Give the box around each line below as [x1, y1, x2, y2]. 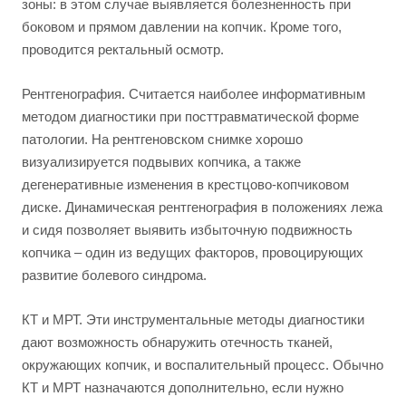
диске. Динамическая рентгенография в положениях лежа [22, 199, 382, 215]
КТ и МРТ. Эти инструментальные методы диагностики [22, 312, 364, 327]
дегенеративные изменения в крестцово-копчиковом [22, 177, 349, 192]
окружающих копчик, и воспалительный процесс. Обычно [22, 357, 383, 372]
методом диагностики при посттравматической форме [22, 109, 359, 124]
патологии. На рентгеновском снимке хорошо [22, 131, 303, 147]
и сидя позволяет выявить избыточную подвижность [22, 222, 353, 237]
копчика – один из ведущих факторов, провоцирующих [22, 245, 363, 260]
